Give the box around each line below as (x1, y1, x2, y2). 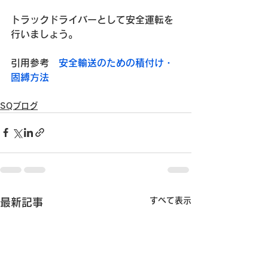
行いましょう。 (11, 29, 78, 39)
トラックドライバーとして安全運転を (11, 14, 173, 25)
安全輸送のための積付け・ (59, 57, 173, 68)
